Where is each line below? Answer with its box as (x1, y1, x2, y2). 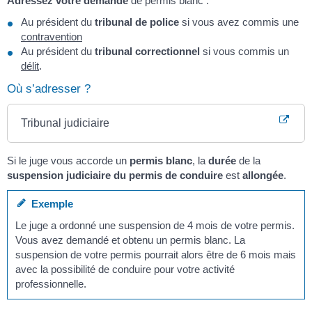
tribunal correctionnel (95, 45, 200, 58)
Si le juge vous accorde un (7, 155, 130, 167)
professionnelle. (15, 278, 87, 290)
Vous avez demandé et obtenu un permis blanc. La (15, 234, 246, 247)
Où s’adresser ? (7, 82, 91, 96)
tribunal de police (95, 16, 179, 29)
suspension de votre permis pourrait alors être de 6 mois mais (15, 249, 297, 261)
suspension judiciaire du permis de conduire (7, 169, 223, 182)
